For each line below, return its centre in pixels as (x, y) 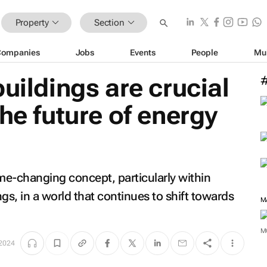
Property (32, 22)
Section (109, 22)
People (204, 52)
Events (143, 52)
